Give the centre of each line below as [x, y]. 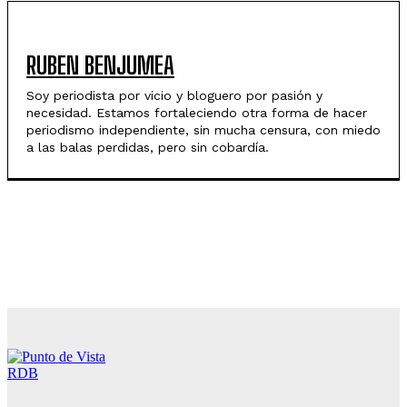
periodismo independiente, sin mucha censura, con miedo [203, 129]
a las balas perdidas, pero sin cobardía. [148, 147]
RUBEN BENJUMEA [100, 65]
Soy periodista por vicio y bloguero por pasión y [174, 95]
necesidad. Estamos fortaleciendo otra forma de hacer [197, 112]
